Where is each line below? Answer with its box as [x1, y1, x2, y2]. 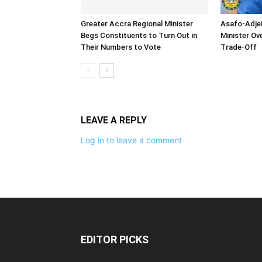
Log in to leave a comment [81, 135, 182, 145]
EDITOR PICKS [81, 233, 149, 246]
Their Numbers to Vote [81, 43, 161, 51]
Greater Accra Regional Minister [81, 19, 193, 28]
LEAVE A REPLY [81, 115, 147, 126]
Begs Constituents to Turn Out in [81, 31, 197, 40]
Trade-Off [220, 43, 257, 51]
